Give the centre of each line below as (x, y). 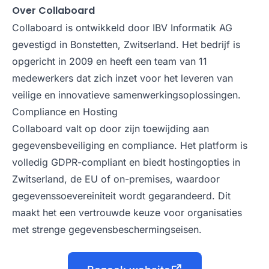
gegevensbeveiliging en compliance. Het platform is (130, 145)
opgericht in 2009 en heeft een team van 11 (110, 61)
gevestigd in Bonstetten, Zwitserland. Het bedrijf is (126, 44)
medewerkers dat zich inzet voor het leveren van (122, 78)
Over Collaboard (53, 11)
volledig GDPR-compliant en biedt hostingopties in (126, 162)
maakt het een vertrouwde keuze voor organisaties (127, 213)
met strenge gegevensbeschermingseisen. (107, 229)
